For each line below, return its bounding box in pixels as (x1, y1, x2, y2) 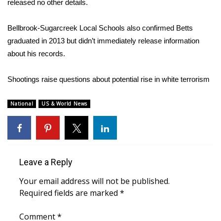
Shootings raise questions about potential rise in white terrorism (7, 75, 210, 84)
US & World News (41, 100, 88, 108)
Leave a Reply (19, 157, 73, 168)
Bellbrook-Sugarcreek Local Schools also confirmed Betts (7, 24, 193, 33)
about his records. (7, 49, 65, 58)
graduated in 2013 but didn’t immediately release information (7, 37, 199, 45)
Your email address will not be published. (19, 176, 170, 187)
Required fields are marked (19, 187, 120, 199)
